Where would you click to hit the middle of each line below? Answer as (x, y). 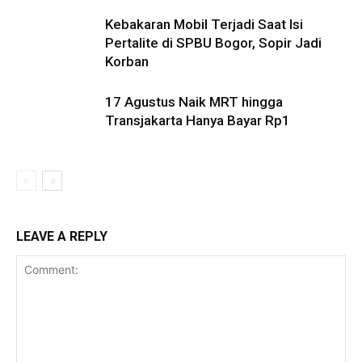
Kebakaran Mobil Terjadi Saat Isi (204, 25)
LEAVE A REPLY (62, 237)
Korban (127, 62)
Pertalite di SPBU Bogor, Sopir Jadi (213, 43)
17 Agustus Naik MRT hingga (194, 102)
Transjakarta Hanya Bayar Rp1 (198, 121)
